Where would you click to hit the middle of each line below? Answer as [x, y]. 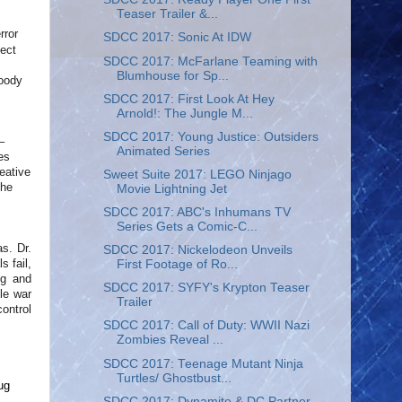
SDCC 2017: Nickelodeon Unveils [197, 250]
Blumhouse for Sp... [172, 75]
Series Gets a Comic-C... [187, 227]
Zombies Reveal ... [170, 340]
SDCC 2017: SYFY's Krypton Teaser [206, 288]
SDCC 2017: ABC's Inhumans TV [197, 212]
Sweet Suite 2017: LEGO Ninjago [197, 174]
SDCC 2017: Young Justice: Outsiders [210, 136]
